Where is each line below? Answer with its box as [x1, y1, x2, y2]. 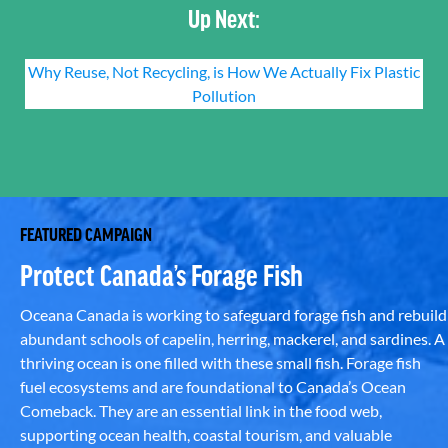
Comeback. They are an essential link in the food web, [20, 401, 382, 421]
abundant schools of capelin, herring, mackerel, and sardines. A [20, 329, 445, 349]
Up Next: [188, 3, 260, 31]
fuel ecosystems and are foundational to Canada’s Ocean [20, 377, 406, 397]
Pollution [192, 85, 256, 105]
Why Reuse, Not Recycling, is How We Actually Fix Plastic [28, 61, 420, 81]
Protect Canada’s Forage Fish [20, 259, 313, 291]
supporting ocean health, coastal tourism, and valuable [20, 425, 392, 445]
